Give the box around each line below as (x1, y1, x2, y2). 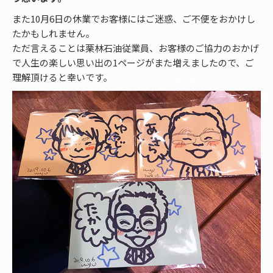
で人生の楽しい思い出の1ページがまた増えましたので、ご (12, 56, 254, 69)
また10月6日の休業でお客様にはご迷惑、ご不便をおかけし (12, 12, 255, 26)
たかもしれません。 (12, 27, 94, 40)
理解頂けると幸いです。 (12, 71, 112, 84)
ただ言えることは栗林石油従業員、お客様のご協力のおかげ (12, 41, 259, 55)
